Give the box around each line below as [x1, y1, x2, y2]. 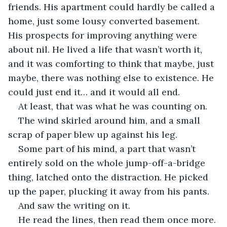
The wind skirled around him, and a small [18, 114, 203, 126]
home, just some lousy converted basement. [8, 15, 202, 27]
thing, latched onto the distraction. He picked [8, 171, 211, 183]
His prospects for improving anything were [8, 29, 200, 41]
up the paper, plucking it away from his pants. [8, 185, 209, 197]
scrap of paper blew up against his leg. [8, 128, 177, 140]
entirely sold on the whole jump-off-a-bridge [8, 157, 208, 169]
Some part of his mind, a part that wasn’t [18, 142, 198, 155]
